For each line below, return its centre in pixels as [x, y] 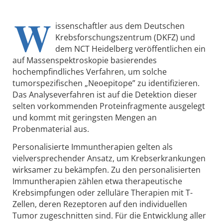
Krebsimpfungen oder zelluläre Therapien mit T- [103, 193]
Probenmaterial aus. [51, 129]
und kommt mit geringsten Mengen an [85, 118]
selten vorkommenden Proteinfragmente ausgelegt [109, 106]
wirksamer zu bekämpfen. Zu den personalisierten [107, 170]
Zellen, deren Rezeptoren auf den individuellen [100, 204]
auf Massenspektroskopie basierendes [85, 60]
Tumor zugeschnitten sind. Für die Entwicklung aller [109, 216]
